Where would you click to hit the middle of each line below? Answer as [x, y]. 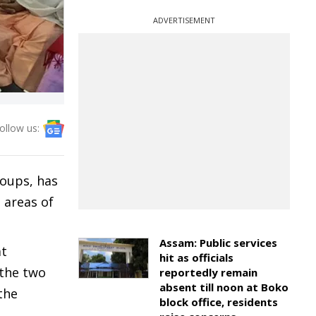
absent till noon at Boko [224, 287]
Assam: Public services [218, 243]
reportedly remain [208, 272]
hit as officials [196, 257]
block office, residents [219, 302]
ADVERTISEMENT [184, 20]
